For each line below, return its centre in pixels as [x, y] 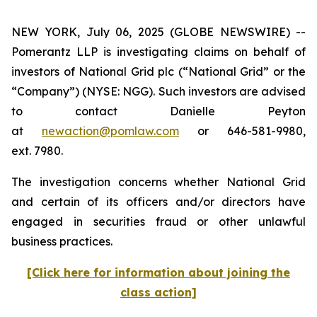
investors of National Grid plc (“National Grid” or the [158, 71]
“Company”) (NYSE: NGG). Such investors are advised [158, 91]
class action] [158, 292]
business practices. [63, 241]
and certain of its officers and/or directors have [158, 202]
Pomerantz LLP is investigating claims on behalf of [158, 52]
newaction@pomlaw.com [110, 131]
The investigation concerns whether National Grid [158, 182]
